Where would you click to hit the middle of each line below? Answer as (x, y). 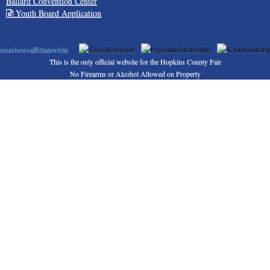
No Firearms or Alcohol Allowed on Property (135, 74)
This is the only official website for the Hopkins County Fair (135, 61)
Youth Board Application (57, 13)
